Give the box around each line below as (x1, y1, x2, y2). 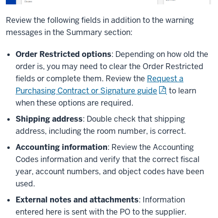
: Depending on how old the (111, 49, 208, 59)
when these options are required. (16, 97, 133, 108)
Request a (147, 73, 183, 84)
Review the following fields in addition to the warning (6, 15, 194, 25)
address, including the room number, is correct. (16, 126, 186, 136)
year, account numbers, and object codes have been (16, 166, 204, 177)
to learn (167, 85, 196, 96)
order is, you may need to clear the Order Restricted (16, 61, 203, 72)
